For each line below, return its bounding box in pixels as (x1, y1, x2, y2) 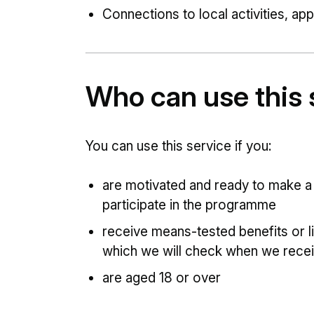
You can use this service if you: (86, 138, 271, 154)
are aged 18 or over (102, 270, 221, 286)
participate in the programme (102, 197, 276, 213)
